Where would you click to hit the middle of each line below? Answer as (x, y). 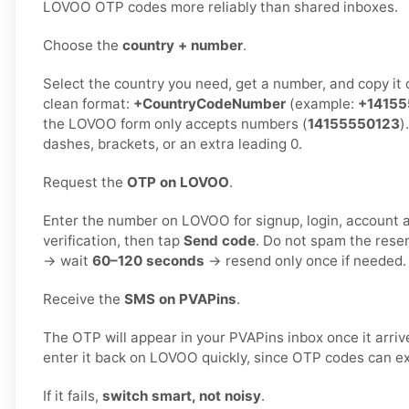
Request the (85, 183)
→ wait (68, 261)
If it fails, (73, 396)
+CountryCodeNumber (210, 104)
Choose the (83, 46)
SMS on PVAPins (180, 299)
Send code (220, 241)
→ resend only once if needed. (305, 261)
